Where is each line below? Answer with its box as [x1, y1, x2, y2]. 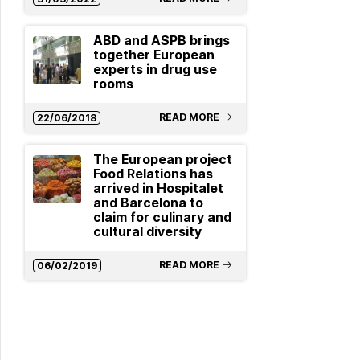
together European [92, 47, 215, 63]
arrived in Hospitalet [92, 181, 223, 196]
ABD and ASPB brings [92, 33, 230, 48]
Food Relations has [92, 166, 213, 182]
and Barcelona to [92, 195, 203, 211]
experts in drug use [92, 62, 217, 77]
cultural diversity [92, 224, 202, 239]
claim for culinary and [92, 210, 231, 225]
